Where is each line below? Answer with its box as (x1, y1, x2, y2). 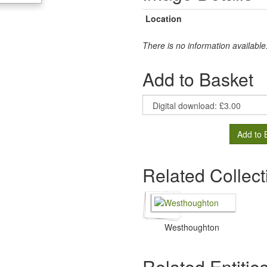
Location (145, 13, 182, 24)
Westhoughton (164, 221, 219, 233)
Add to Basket (142, 66, 253, 92)
